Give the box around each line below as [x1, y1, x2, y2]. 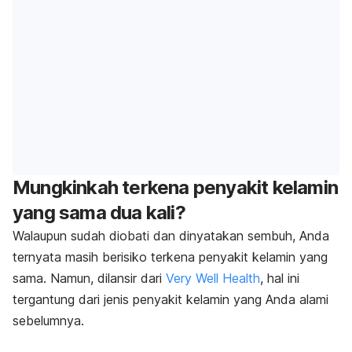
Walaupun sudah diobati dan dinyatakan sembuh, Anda [13, 228, 329, 244]
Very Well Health [166, 270, 260, 287]
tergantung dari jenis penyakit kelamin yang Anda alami [13, 291, 328, 308]
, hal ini [260, 270, 299, 287]
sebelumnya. [13, 313, 84, 329]
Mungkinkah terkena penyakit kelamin [13, 176, 339, 200]
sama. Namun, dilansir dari [13, 270, 166, 287]
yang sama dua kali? [13, 201, 185, 225]
